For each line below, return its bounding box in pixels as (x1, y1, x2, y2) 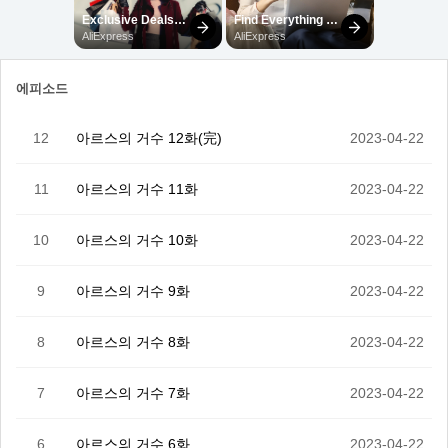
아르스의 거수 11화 (76, 181, 198, 197)
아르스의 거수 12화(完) (76, 130, 222, 146)
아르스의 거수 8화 (76, 334, 190, 350)
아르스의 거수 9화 (76, 283, 190, 299)
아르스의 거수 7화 (76, 385, 190, 401)
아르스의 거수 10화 (76, 232, 198, 248)
